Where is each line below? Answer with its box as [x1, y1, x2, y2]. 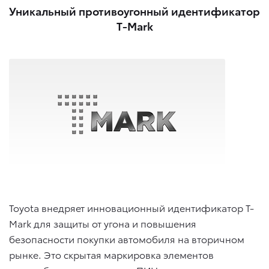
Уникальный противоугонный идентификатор [9, 2, 260, 18]
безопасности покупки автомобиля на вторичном [9, 232, 244, 246]
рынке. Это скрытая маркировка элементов [9, 247, 214, 262]
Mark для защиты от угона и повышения [9, 216, 196, 231]
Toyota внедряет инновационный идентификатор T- [9, 201, 254, 215]
